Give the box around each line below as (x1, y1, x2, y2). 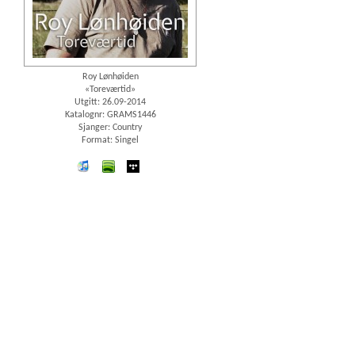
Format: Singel (82, 136, 139, 146)
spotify (118, 162, 145, 172)
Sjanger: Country (78, 123, 142, 133)
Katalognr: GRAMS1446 (64, 110, 156, 120)
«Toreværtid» (85, 85, 136, 95)
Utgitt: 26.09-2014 (74, 97, 146, 108)
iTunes (94, 162, 119, 172)
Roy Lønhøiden (82, 72, 139, 82)
